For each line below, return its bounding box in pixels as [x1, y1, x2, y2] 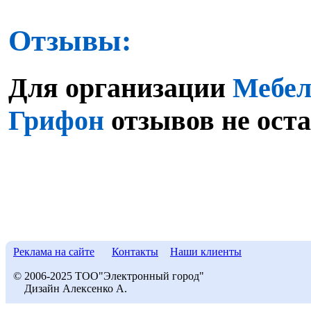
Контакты [112, 246, 158, 258]
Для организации [8, 72, 233, 103]
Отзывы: [8, 24, 131, 57]
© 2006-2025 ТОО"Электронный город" [13, 270, 204, 282]
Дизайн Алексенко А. [13, 283, 127, 294]
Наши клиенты [170, 246, 242, 258]
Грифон [8, 104, 104, 136]
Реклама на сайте [13, 246, 94, 258]
